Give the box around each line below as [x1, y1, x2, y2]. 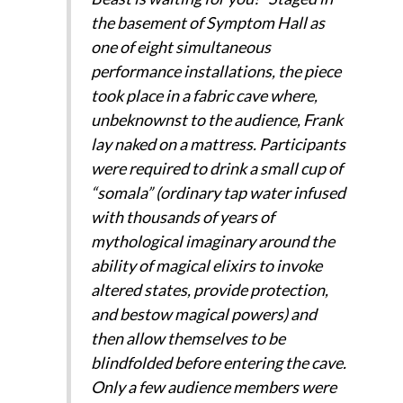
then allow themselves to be [90, 328, 285, 349]
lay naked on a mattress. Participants [90, 134, 345, 155]
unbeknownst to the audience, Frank [90, 110, 343, 130]
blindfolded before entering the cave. [90, 353, 346, 373]
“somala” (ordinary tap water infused [90, 183, 345, 203]
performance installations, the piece [90, 61, 341, 82]
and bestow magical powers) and [90, 304, 317, 325]
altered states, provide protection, [90, 280, 328, 300]
